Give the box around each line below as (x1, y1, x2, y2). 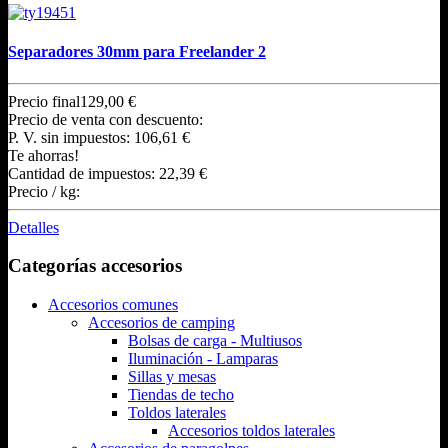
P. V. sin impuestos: (8, 128, 134, 146)
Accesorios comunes (48, 295, 178, 313)
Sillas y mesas (128, 367, 216, 385)
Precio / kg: (8, 182, 80, 200)
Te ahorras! (8, 146, 79, 164)
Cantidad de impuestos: (8, 164, 159, 182)
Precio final (8, 92, 80, 110)
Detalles (8, 218, 59, 236)
